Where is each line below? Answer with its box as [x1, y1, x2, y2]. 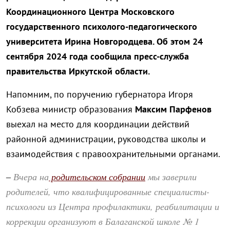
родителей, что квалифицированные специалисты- [6, 185, 209, 198]
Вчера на [11, 170, 49, 183]
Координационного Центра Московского [6, 6, 175, 18]
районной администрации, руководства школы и [6, 133, 206, 145]
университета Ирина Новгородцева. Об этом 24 [6, 35, 203, 48]
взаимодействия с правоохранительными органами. [6, 148, 220, 160]
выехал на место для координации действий [6, 118, 189, 130]
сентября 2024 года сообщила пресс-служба [6, 50, 189, 63]
